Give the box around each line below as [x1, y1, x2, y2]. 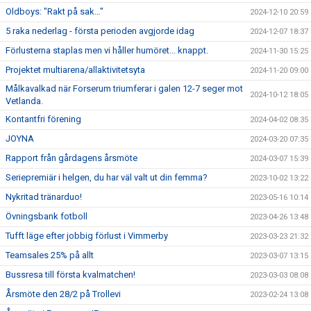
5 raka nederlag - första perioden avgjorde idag [6, 25, 194, 36]
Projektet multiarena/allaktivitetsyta [6, 64, 145, 75]
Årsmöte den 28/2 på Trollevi [6, 288, 121, 299]
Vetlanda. [6, 95, 43, 106]
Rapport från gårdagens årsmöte [6, 152, 137, 163]
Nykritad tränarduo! [6, 191, 82, 202]
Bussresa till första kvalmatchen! [6, 269, 135, 280]
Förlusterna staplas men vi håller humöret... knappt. [6, 44, 208, 56]
